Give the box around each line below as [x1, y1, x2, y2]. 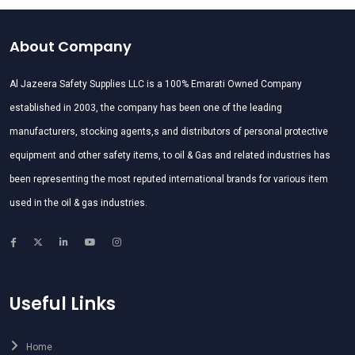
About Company [10, 36, 132, 57]
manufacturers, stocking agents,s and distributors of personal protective [10, 126, 328, 138]
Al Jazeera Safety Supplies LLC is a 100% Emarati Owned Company [10, 78, 302, 90]
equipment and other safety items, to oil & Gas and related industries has [10, 150, 330, 162]
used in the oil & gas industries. [10, 197, 147, 209]
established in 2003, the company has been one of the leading [10, 102, 282, 114]
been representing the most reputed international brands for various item [10, 174, 328, 185]
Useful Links [10, 292, 116, 317]
